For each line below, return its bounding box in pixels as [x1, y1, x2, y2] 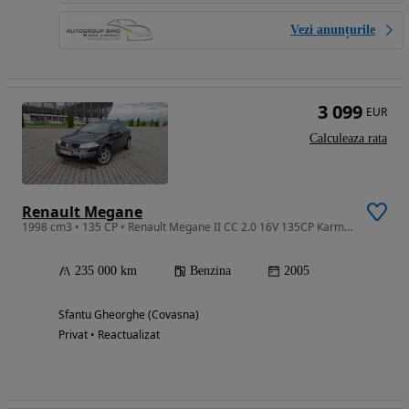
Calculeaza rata [309, 131, 387, 145]
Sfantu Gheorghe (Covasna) [58, 306, 199, 322]
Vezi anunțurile [290, 22, 375, 37]
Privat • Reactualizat [58, 326, 160, 342]
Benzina [190, 263, 231, 278]
